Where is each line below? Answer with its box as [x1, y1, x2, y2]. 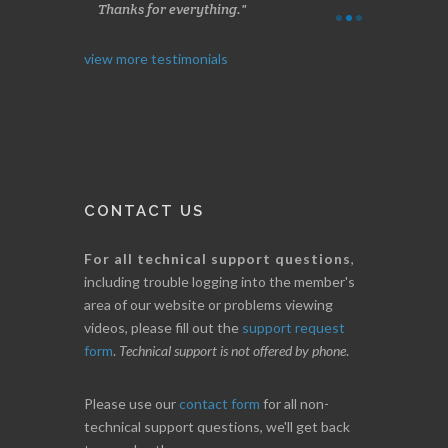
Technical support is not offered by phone [119, 359, 346, 377]
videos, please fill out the [84, 336, 242, 354]
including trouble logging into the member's [84, 290, 355, 308]
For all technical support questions [84, 267, 351, 285]
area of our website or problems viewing [84, 313, 333, 331]
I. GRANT [91, 32, 151, 48]
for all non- [260, 412, 329, 430]
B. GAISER [371, 9, 436, 25]
